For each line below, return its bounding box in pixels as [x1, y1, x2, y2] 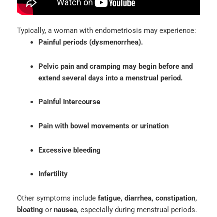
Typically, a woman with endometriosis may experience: [17, 26, 196, 35]
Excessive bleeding [38, 145, 101, 155]
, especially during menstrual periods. [77, 205, 197, 214]
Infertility [38, 170, 68, 179]
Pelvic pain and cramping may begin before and [38, 62, 193, 71]
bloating [17, 205, 45, 214]
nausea [54, 205, 77, 214]
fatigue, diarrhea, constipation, [96, 193, 197, 202]
